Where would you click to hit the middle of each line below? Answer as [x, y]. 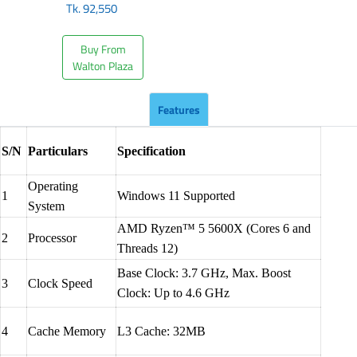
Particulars [58, 151]
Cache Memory [67, 331]
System [46, 206]
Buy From [103, 49]
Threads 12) [147, 248]
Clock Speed [60, 283]
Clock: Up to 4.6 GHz [173, 293]
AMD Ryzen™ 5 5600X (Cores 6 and [214, 228]
